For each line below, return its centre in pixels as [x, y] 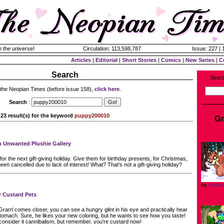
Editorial [106, 60]
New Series [200, 60]
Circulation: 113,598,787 [112, 48]
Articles [81, 60]
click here [107, 89]
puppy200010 [92, 115]
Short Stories [139, 60]
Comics [171, 60]
